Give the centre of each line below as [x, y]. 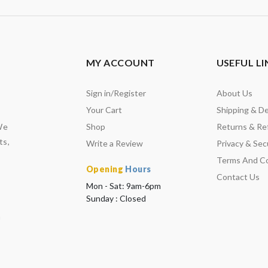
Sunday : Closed [116, 198]
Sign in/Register [116, 93]
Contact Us [238, 177]
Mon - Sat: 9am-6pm [124, 186]
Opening [105, 169]
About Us [234, 93]
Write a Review [115, 143]
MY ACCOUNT [121, 63]
